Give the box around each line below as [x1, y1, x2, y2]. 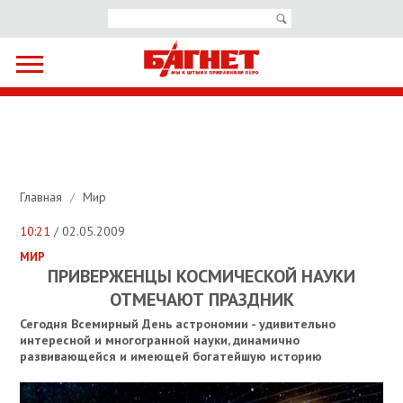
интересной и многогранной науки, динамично [20, 332, 300, 349]
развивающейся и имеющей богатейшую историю [20, 348, 323, 365]
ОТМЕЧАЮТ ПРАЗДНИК [109, 288, 294, 312]
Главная [20, 189, 67, 206]
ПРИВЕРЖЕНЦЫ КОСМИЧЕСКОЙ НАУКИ [48, 264, 355, 289]
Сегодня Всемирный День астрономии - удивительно [20, 316, 336, 333]
